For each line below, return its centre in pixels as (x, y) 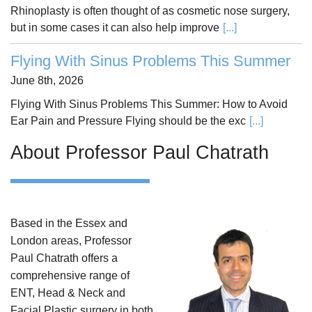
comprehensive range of (70, 276)
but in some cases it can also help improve (115, 28)
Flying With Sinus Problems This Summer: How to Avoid (149, 104)
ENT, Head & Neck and (68, 293)
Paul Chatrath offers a (64, 258)
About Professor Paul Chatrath (140, 153)
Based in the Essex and (69, 224)
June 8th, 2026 (47, 81)
